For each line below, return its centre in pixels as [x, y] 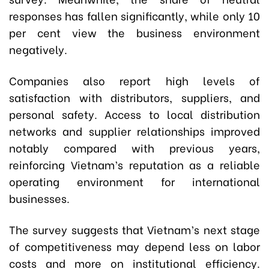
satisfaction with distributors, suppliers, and [134, 97]
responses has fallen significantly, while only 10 [134, 16]
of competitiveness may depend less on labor [134, 246]
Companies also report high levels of [134, 80]
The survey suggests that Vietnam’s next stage [134, 229]
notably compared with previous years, [134, 148]
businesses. [39, 198]
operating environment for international [134, 181]
